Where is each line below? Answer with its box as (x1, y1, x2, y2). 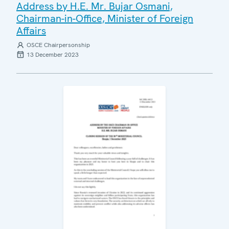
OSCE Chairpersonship (27, 41, 90, 49)
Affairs (16, 24, 46, 37)
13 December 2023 (27, 51, 79, 59)
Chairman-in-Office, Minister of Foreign (16, 12, 193, 25)
